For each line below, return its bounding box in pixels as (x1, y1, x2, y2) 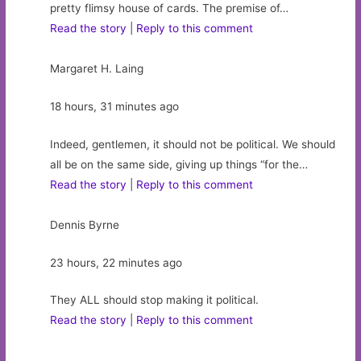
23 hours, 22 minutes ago (50, 255, 183, 269)
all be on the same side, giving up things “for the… (50, 157, 309, 171)
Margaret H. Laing (50, 61, 144, 75)
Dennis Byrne (50, 218, 120, 231)
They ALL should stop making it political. (50, 293, 259, 307)
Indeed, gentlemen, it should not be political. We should (50, 137, 336, 151)
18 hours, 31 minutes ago (50, 99, 180, 113)
